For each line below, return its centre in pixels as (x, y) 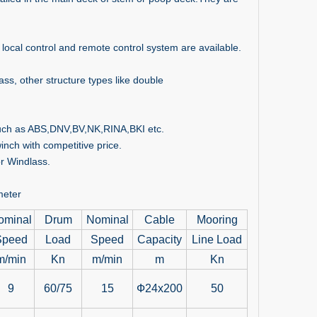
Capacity (160, 240)
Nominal (107, 220)
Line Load (217, 240)
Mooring (217, 220)
